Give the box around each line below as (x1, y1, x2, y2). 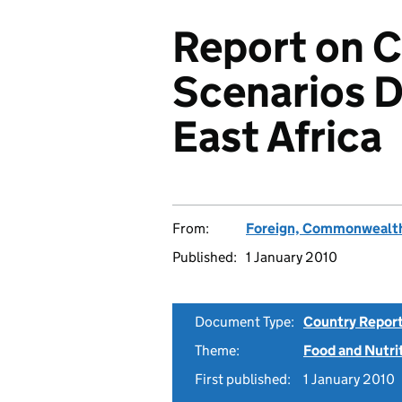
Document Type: (195, 313, 294, 330)
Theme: (195, 342, 240, 359)
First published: (195, 371, 291, 388)
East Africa (172, 110, 382, 163)
